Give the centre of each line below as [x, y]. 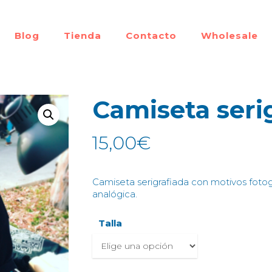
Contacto [151, 35]
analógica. [114, 194]
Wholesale [229, 35]
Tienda [82, 35]
